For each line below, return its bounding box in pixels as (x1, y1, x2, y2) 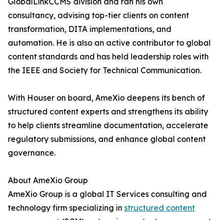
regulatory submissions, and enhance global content (8, 134, 206, 144)
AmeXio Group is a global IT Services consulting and (8, 189, 207, 199)
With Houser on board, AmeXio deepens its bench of (8, 93, 205, 103)
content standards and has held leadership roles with (8, 52, 209, 62)
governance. (8, 148, 55, 158)
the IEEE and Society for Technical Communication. (8, 65, 201, 76)
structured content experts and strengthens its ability (8, 107, 208, 117)
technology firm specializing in (8, 203, 124, 213)
